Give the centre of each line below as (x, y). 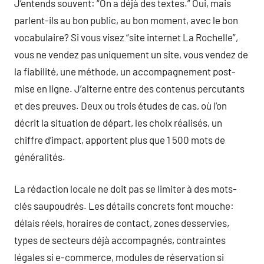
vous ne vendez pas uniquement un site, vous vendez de (131, 54)
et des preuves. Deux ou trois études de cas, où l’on (121, 105)
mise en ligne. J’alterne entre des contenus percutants (129, 88)
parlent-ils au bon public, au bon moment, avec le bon (126, 20)
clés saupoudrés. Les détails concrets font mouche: (124, 206)
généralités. (40, 156)
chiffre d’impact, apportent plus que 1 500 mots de (120, 139)
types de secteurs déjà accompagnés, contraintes (120, 240)
